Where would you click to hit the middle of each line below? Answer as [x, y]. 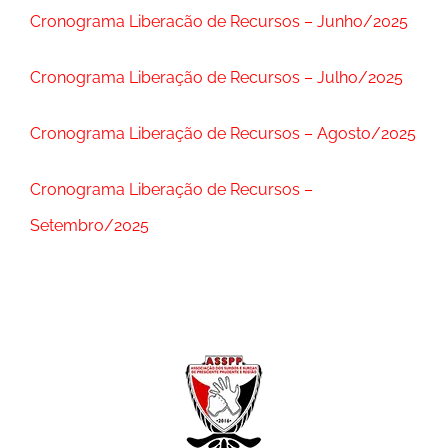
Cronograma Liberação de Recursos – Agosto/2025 [223, 133]
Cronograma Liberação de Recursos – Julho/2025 [216, 77]
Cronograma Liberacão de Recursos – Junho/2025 [219, 21]
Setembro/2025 [89, 225]
